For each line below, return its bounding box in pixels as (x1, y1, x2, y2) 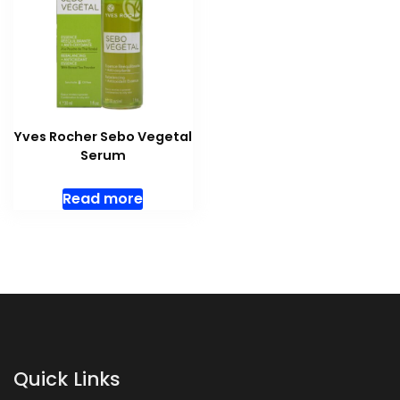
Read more (62, 188, 144, 210)
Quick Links (13, 365, 121, 392)
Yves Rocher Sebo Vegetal (13, 128, 193, 146)
